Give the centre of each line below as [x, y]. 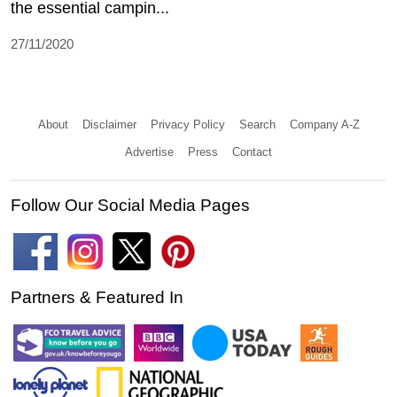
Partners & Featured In [97, 298]
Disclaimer [109, 125]
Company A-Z [324, 125]
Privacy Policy [187, 125]
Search [257, 125]
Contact [252, 152]
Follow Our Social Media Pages [130, 206]
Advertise [149, 152]
